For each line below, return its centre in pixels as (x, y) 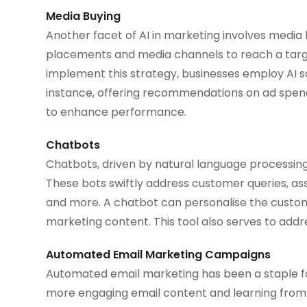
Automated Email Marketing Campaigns (159, 254)
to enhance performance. (116, 112)
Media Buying (84, 16)
